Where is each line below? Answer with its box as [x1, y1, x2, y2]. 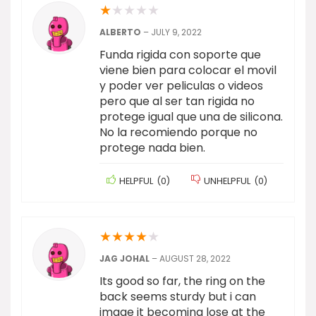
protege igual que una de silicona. [99, 109, 283, 126]
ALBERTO [99, 26, 143, 39]
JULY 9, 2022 [151, 26, 202, 39]
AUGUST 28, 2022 [159, 253, 231, 265]
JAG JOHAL [99, 253, 152, 265]
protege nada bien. [99, 140, 205, 157]
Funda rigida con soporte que [99, 47, 261, 63]
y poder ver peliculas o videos [99, 78, 263, 95]
